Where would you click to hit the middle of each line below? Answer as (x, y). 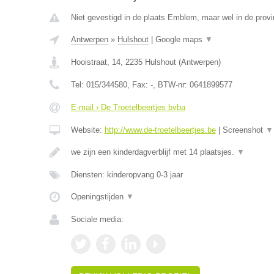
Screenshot (244, 130)
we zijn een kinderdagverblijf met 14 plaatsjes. (154, 152)
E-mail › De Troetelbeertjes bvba (128, 107)
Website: (87, 130)
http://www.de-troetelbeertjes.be (160, 130)
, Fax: (139, 85)
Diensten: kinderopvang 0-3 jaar (127, 175)
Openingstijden (98, 197)
